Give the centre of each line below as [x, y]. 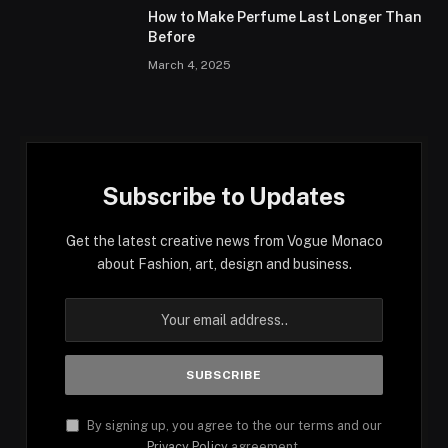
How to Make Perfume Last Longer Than [285, 16]
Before [171, 36]
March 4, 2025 [189, 64]
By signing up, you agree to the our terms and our [233, 425]
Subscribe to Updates [224, 195]
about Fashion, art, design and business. [224, 263]
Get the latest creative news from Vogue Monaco [224, 240]
